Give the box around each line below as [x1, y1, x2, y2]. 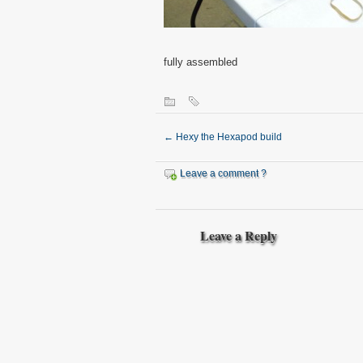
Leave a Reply [200, 226, 277, 245]
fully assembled [164, 56, 237, 68]
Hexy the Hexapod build [173, 131, 282, 143]
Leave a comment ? [180, 168, 267, 179]
